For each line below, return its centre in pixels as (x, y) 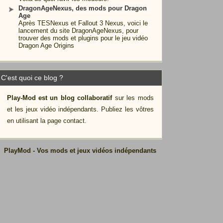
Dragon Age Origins (46, 46)
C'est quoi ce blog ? (32, 78)
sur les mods (133, 98)
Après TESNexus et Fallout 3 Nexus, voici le (83, 23)
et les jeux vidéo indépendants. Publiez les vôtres (80, 109)
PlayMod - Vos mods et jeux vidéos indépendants (80, 151)
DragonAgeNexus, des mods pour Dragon (83, 8)
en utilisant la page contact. (47, 121)
